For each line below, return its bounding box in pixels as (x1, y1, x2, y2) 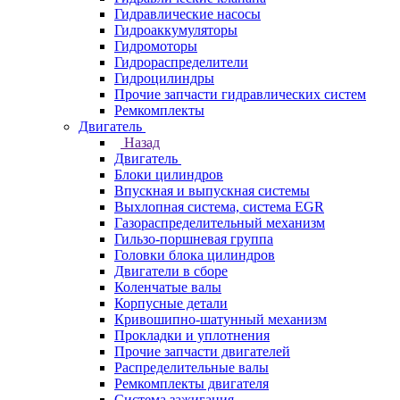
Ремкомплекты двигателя (114, 376, 269, 391)
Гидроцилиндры (114, 71, 214, 86)
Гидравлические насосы (114, 6, 261, 21)
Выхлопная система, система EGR (114, 199, 324, 214)
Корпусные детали (114, 296, 228, 311)
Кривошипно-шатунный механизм (114, 312, 327, 327)
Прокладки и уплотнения (114, 328, 270, 343)
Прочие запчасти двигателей (114, 344, 290, 359)
